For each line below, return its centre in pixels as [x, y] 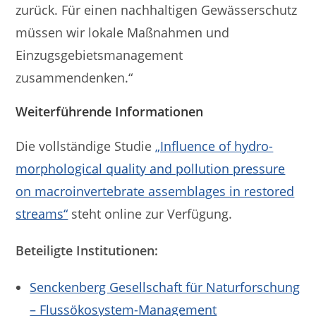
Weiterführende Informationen [110, 111]
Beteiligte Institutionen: [87, 250]
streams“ [42, 213]
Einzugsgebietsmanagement [99, 55]
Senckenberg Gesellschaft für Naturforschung [165, 287]
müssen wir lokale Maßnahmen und [123, 32]
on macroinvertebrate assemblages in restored [155, 191]
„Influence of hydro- [214, 146]
